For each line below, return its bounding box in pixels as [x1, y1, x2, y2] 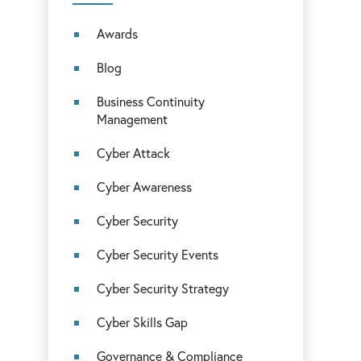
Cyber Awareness [97, 178, 193, 195]
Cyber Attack [97, 144, 171, 161]
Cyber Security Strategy [97, 280, 230, 297]
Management [97, 110, 168, 127]
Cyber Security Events [97, 246, 219, 263]
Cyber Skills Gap [97, 313, 189, 330]
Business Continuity [97, 93, 205, 110]
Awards [97, 25, 139, 42]
